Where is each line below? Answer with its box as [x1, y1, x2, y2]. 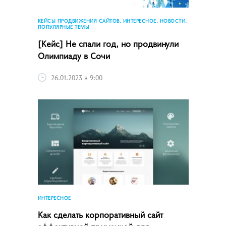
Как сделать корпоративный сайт [37, 208, 163, 221]
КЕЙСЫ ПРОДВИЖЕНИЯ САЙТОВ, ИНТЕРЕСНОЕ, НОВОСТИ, [37, 16, 187, 24]
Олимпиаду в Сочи [37, 48, 110, 62]
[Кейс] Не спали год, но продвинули [37, 36, 179, 49]
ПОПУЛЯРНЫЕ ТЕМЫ [37, 22, 89, 30]
